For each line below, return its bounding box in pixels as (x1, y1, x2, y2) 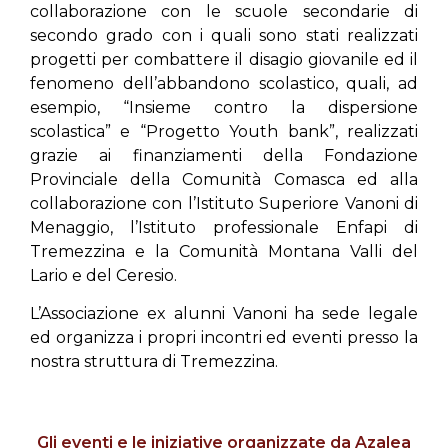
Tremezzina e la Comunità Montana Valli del (30, 241, 418, 261)
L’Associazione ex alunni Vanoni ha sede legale (30, 304, 418, 324)
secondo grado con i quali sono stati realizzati (30, 25, 418, 45)
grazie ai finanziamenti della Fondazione (30, 145, 418, 165)
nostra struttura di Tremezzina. (30, 352, 278, 372)
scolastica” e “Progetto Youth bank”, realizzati (30, 121, 418, 141)
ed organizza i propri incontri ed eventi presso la (30, 328, 418, 348)
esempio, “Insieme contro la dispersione (30, 97, 418, 117)
